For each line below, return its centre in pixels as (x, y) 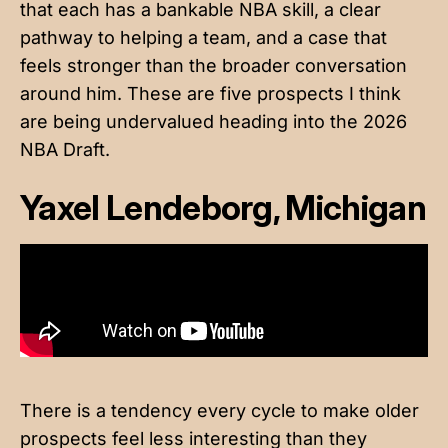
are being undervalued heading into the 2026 (213, 121)
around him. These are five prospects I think (210, 93)
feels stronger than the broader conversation (213, 65)
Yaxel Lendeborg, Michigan (223, 207)
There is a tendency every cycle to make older (219, 410)
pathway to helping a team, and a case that (203, 37)
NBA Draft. (65, 149)
